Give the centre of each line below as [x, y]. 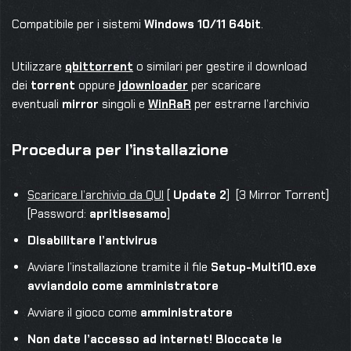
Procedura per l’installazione [120, 150]
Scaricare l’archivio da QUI [96, 195]
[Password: [58, 214]
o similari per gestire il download [220, 67]
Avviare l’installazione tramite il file [118, 267]
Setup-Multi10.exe [262, 267]
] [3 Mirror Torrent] [278, 195]
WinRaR [170, 104]
